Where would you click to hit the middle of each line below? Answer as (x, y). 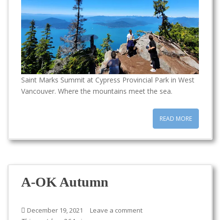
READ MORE (176, 119)
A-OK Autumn (65, 182)
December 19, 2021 (55, 210)
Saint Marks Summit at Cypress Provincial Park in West (108, 80)
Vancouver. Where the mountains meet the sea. (97, 91)
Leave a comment (116, 210)
